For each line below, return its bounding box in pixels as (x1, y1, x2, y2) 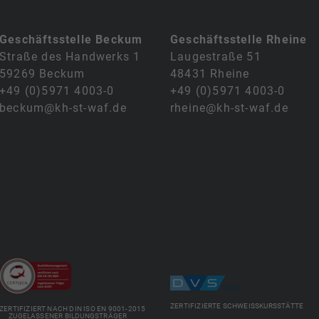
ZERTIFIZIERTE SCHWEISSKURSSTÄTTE (170, 301, 299, 311)
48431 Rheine (170, 66, 250, 80)
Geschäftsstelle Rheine (170, 32, 308, 46)
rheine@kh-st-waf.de (170, 100, 288, 115)
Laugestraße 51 (170, 49, 261, 63)
